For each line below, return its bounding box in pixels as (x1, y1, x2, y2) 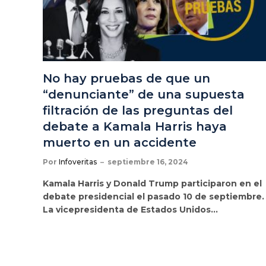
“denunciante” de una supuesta (43, 87, 245, 102)
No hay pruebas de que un (43, 71, 210, 85)
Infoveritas (59, 157, 97, 166)
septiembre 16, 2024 (107, 157, 188, 166)
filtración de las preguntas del (43, 103, 233, 118)
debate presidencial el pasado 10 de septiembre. (43, 191, 264, 202)
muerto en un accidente (43, 135, 200, 150)
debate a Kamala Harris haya (43, 119, 227, 134)
